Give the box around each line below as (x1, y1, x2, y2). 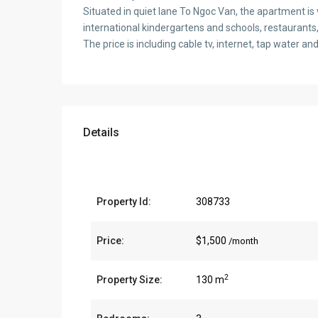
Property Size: (97, 274, 163, 286)
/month (229, 236, 258, 247)
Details (83, 126, 119, 140)
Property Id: (97, 196, 151, 208)
